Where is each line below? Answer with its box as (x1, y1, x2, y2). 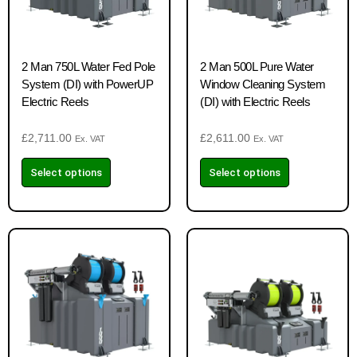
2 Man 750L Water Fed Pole (22, 60, 155, 73)
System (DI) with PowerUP (22, 77, 153, 91)
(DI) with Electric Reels (200, 95, 310, 108)
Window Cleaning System (200, 77, 325, 91)
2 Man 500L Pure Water (200, 60, 314, 73)
